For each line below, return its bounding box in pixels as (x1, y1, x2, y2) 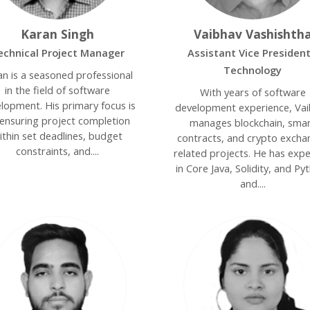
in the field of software (4, 83, 110, 97)
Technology (224, 63, 282, 77)
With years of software (199, 85, 306, 99)
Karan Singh (20, 26, 94, 42)
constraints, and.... (15, 144, 99, 158)
